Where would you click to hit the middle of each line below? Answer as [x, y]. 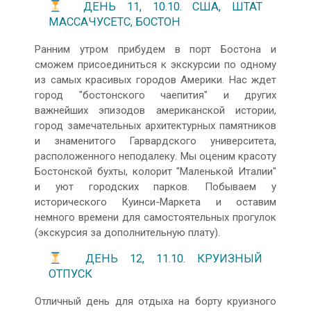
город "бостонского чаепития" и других [155, 95]
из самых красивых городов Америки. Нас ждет [155, 79]
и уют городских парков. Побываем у [155, 186]
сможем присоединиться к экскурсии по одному [155, 64]
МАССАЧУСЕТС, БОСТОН [115, 22]
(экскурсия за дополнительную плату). [127, 232]
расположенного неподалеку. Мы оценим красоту [155, 156]
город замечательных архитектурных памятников [155, 125]
